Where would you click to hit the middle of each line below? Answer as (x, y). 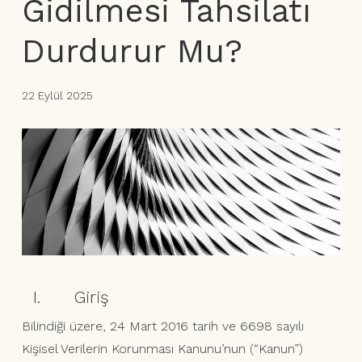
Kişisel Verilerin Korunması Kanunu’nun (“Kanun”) (162, 349)
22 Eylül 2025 (57, 95)
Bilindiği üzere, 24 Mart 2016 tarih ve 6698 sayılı (162, 326)
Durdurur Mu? (132, 51)
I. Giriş (65, 297)
